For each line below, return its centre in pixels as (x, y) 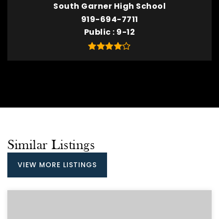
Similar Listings (51, 146)
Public (98, 32)
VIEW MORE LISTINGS (57, 165)
